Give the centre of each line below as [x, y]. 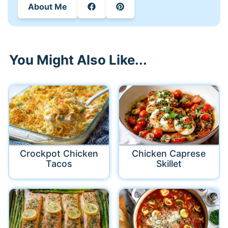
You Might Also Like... [78, 60]
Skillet [169, 164]
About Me [48, 6]
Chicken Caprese [169, 154]
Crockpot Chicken [59, 154]
